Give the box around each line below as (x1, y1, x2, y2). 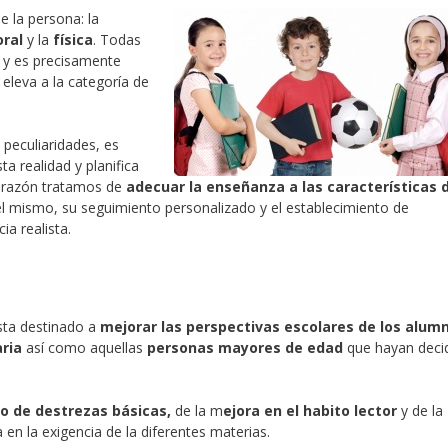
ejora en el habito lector (223, 401, 397, 420)
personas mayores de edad (147, 338, 343, 357)
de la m (171, 401, 223, 420)
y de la (397, 401, 443, 420)
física (53, 30, 93, 49)
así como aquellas (22, 338, 147, 357)
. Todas (93, 30, 141, 49)
